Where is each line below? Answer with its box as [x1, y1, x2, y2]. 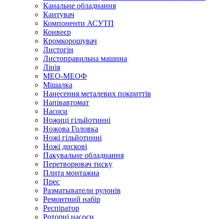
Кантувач [43, 10, 74, 19]
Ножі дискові [43, 142, 87, 151]
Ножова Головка [43, 124, 98, 133]
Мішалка [43, 80, 72, 89]
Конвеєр [43, 27, 71, 36]
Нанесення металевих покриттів [43, 89, 151, 98]
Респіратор [43, 203, 79, 212]
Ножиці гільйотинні [43, 115, 110, 124]
